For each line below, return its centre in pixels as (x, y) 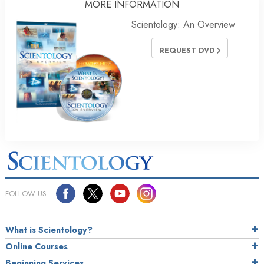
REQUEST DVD (188, 50)
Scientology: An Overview (183, 24)
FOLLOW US (26, 193)
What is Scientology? (49, 230)
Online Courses (37, 246)
